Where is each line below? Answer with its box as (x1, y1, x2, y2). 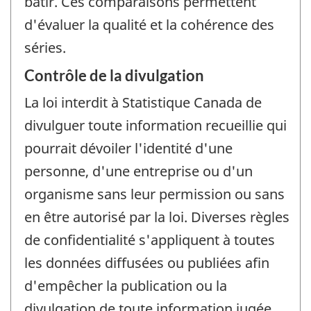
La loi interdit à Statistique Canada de (24, 92, 262, 112)
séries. (24, 38, 66, 58)
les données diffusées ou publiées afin (24, 253, 269, 272)
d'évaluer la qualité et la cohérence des (24, 15, 274, 35)
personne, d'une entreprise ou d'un (24, 161, 253, 180)
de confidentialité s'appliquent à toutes (24, 230, 275, 249)
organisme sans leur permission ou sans (24, 184, 285, 203)
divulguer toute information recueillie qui (24, 115, 287, 135)
